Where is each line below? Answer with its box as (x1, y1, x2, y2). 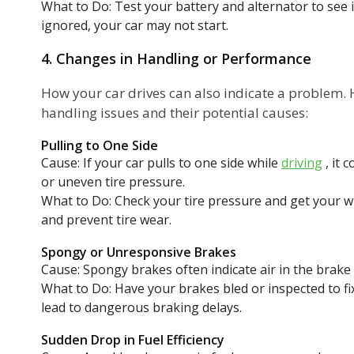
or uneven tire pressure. (41, 172, 185, 190)
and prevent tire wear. (41, 210, 171, 228)
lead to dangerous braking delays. (41, 298, 242, 316)
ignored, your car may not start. (41, 16, 228, 34)
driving (281, 153, 322, 171)
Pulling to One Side (41, 136, 158, 154)
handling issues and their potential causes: (41, 103, 308, 122)
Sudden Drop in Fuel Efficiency (41, 330, 224, 348)
